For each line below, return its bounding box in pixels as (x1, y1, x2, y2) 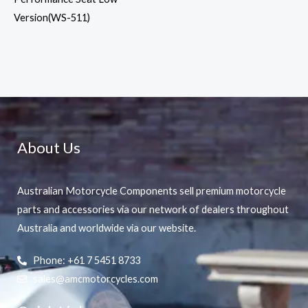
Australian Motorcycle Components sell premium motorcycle (17, 185, 286, 197)
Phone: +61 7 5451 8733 (32, 254, 140, 267)
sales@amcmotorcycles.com (32, 273, 158, 285)
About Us (17, 137, 80, 157)
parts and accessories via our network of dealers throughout (17, 203, 289, 216)
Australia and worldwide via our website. (17, 222, 196, 234)
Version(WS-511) (14, 11, 90, 23)
